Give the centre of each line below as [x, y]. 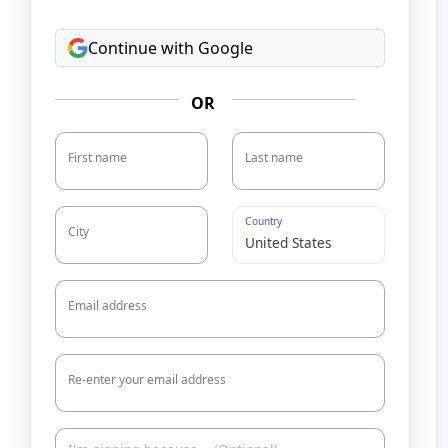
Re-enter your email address [147, 379]
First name [97, 157]
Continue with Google [170, 47]
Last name [274, 157]
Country [264, 220]
